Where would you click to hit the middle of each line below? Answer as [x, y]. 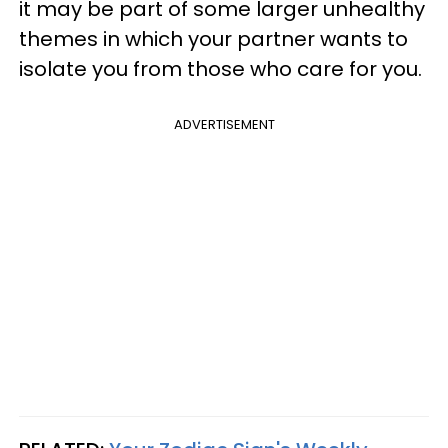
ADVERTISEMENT [224, 124]
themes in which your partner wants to [213, 39]
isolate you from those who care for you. [220, 69]
